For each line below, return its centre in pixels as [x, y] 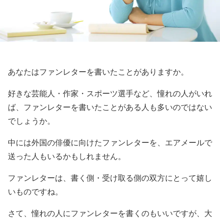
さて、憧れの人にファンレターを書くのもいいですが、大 [110, 213]
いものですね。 [35, 192]
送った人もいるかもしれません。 [67, 156]
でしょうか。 [31, 121]
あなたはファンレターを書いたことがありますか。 [98, 72]
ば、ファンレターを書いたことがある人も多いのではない [110, 107]
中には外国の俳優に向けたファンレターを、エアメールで [110, 143]
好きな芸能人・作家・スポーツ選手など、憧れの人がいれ [110, 94]
